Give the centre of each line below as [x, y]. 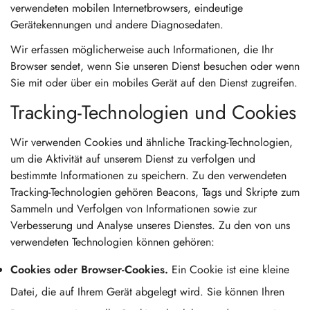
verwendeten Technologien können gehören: [112, 242]
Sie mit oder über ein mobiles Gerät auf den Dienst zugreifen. [154, 83]
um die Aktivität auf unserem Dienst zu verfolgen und [133, 159]
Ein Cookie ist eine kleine [229, 270]
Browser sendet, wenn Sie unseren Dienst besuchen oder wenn [155, 66]
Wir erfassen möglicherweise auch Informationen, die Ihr [142, 49]
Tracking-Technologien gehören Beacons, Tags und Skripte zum [155, 192]
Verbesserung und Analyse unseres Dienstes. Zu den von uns [150, 225]
